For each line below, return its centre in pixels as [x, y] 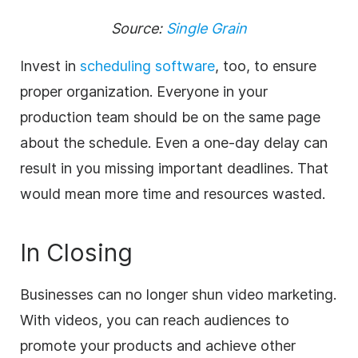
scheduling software [147, 66]
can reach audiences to [210, 320]
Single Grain [207, 28]
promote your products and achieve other [158, 345]
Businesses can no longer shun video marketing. [178, 294]
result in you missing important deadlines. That [174, 168]
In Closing [76, 252]
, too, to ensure [266, 66]
